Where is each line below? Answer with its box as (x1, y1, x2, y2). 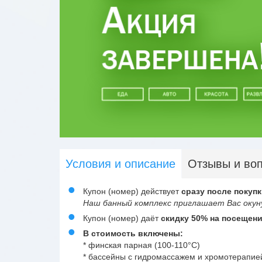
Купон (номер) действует (83, 186, 181, 196)
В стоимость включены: (83, 228, 183, 238)
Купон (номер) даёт (83, 213, 161, 223)
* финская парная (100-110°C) (83, 240, 200, 250)
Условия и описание (65, 157, 175, 170)
